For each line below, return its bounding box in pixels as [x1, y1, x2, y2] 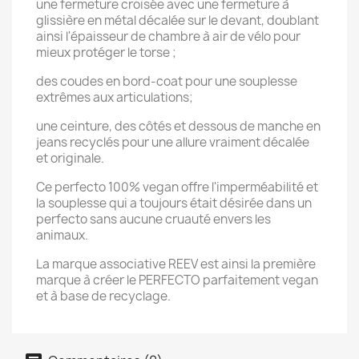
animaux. [36, 227, 88, 244]
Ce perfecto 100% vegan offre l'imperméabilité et [36, 179, 318, 196]
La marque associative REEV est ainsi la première [36, 256, 316, 273]
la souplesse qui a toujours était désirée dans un [36, 195, 312, 212]
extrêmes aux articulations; [36, 89, 193, 107]
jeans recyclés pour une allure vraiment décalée [36, 134, 309, 151]
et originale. [36, 150, 104, 167]
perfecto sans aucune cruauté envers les [36, 211, 271, 228]
